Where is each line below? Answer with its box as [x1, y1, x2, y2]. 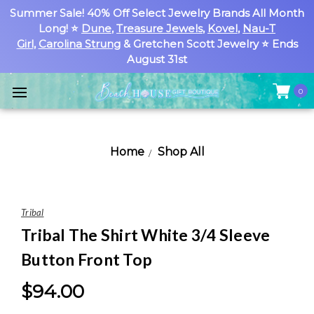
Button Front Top [21, 250, 152, 269]
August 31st [127, 53, 187, 66]
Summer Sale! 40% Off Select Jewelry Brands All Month [10, 6, 304, 20]
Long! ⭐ [39, 22, 81, 35]
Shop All [157, 145, 205, 158]
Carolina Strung [38, 37, 121, 50]
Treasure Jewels [116, 22, 203, 35]
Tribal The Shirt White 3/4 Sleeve [21, 225, 271, 245]
